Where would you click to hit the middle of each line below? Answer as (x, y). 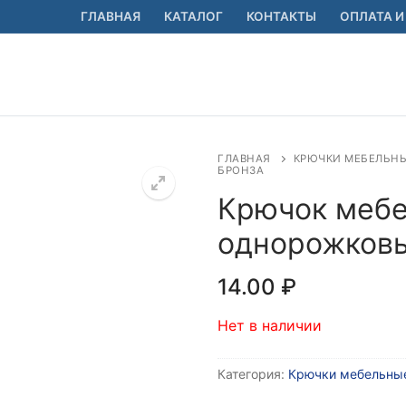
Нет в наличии (270, 325)
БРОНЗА (241, 170)
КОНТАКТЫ (281, 16)
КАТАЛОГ (193, 16)
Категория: (253, 373)
